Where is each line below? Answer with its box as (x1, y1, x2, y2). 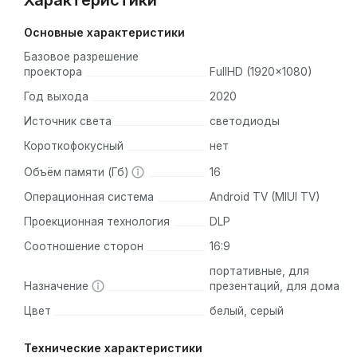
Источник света (24, 115, 112, 128)
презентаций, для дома (209, 280, 339, 293)
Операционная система (24, 190, 154, 204)
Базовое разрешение (24, 50, 139, 64)
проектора (24, 65, 82, 79)
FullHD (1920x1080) (209, 65, 312, 79)
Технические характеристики (24, 340, 202, 355)
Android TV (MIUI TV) (209, 190, 320, 204)
